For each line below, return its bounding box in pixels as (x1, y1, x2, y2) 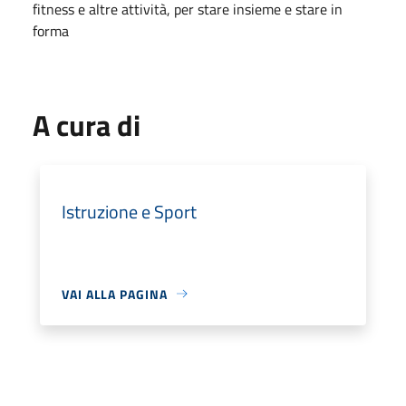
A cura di (33, 102, 140, 147)
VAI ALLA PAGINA (62, 284, 168, 304)
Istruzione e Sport (62, 197, 197, 226)
